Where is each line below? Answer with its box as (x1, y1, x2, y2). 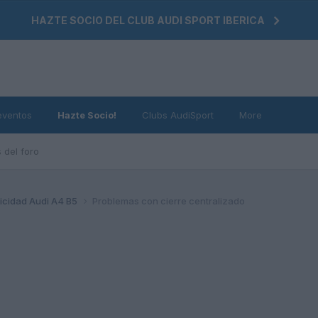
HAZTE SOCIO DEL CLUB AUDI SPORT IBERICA (31, 14, 265, 26)
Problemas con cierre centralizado (92, 194, 245, 207)
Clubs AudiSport (141, 109, 214, 121)
